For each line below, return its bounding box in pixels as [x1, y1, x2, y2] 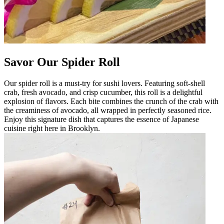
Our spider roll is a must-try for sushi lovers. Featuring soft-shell [4, 78, 205, 87]
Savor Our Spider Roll [4, 55, 120, 68]
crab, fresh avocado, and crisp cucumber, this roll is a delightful [4, 87, 202, 96]
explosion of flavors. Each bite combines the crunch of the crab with [4, 96, 218, 105]
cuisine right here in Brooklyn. [4, 123, 100, 132]
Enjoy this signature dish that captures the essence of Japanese [4, 114, 199, 123]
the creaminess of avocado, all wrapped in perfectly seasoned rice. [4, 105, 211, 114]
